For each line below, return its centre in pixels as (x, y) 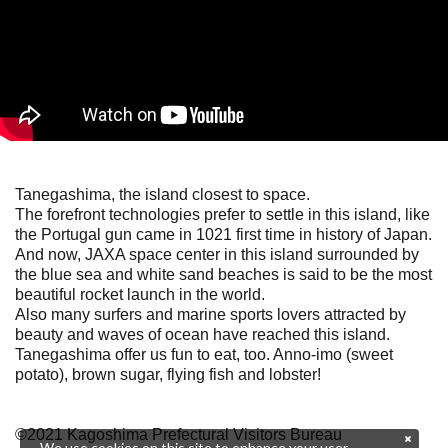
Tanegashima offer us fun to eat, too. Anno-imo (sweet (204, 354)
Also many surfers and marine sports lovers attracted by (210, 314)
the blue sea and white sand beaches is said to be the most (223, 274)
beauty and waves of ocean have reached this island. (202, 334)
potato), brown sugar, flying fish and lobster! (168, 374)
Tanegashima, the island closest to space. (162, 194)
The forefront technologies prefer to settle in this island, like (222, 214)
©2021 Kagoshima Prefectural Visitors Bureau (178, 434)
